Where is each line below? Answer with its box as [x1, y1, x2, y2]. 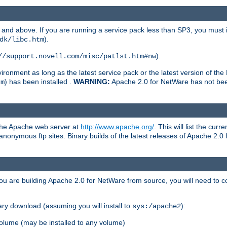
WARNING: [73, 77, 110, 86]
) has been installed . [5, 77, 73, 86]
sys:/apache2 [132, 202, 181, 211]
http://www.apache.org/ [81, 123, 154, 131]
